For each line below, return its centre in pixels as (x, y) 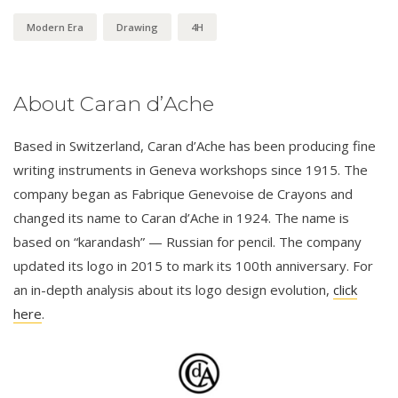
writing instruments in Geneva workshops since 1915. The (191, 169)
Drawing (137, 27)
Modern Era (55, 27)
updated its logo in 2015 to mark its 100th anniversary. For (193, 265)
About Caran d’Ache (114, 103)
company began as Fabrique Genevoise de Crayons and (183, 193)
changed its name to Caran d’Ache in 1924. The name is (181, 217)
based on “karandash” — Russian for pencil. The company (187, 241)
